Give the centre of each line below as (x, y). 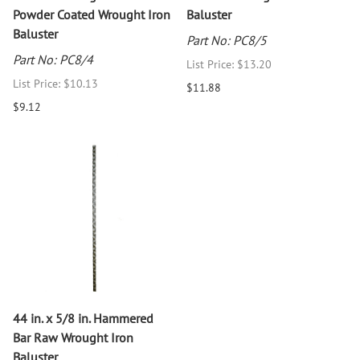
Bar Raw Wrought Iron (73, 337)
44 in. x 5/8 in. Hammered (83, 318)
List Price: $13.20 (229, 64)
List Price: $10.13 (55, 83)
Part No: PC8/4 (53, 59)
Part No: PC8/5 (227, 40)
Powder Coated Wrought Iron (92, 14)
